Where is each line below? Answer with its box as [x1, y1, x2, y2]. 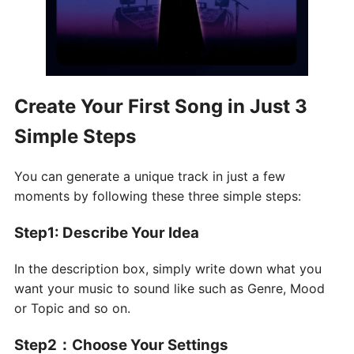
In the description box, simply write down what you [14, 260, 322, 277]
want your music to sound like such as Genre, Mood [14, 280, 325, 296]
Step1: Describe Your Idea [14, 224, 199, 243]
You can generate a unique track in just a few [14, 168, 285, 185]
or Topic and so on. [14, 299, 130, 316]
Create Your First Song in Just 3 [14, 94, 307, 118]
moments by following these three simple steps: [14, 188, 301, 205]
